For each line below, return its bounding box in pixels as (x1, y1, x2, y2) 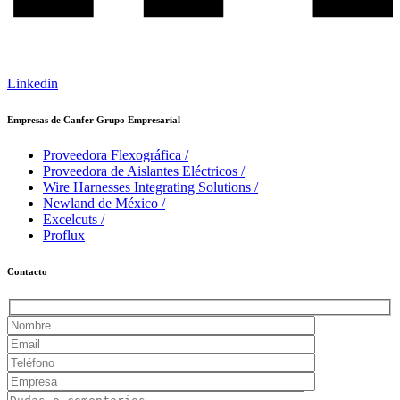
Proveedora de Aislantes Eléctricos (43, 162, 241, 179)
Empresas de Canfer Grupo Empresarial (7, 113, 180, 125)
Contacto (7, 265, 47, 277)
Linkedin (7, 75, 58, 91)
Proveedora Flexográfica (43, 146, 185, 162)
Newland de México (43, 195, 162, 211)
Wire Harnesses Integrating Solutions (43, 179, 254, 195)
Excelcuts (43, 211, 101, 227)
